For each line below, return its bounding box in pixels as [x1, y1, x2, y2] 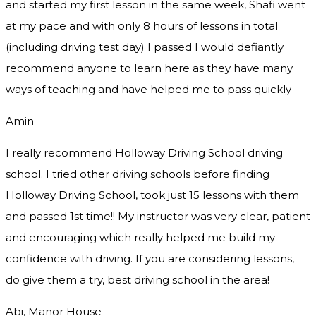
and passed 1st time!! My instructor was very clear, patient [6, 209, 310, 224]
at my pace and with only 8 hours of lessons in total [6, 19, 278, 33]
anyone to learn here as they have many [74, 61, 293, 75]
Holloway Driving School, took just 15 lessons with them [6, 188, 299, 202]
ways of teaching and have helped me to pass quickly [6, 83, 291, 97]
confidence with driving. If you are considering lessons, [6, 252, 294, 266]
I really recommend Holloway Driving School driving [6, 146, 283, 160]
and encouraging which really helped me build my [6, 231, 275, 245]
